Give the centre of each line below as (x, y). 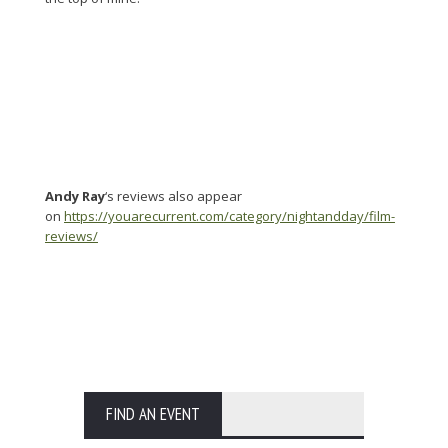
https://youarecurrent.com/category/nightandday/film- (229, 215)
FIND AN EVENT (153, 413)
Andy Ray (75, 195)
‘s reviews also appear (173, 195)
